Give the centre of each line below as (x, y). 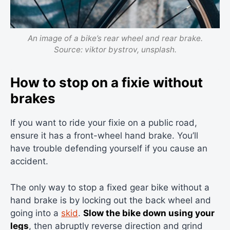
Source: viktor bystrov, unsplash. (115, 49)
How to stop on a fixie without (107, 83)
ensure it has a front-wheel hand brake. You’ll (104, 136)
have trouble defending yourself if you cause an (109, 149)
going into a (36, 213)
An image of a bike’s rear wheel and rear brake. (115, 38)
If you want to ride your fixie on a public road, (104, 123)
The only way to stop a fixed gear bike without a (110, 187)
